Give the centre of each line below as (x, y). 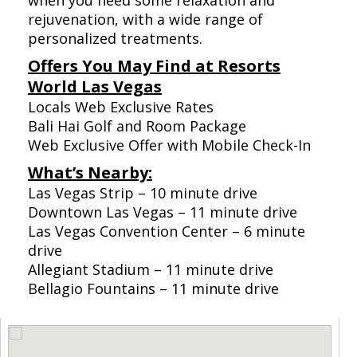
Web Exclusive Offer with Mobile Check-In (169, 145)
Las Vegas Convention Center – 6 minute (167, 231)
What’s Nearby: (90, 173)
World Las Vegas (95, 87)
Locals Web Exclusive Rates (121, 107)
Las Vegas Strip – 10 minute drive (143, 193)
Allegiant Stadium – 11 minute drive (151, 270)
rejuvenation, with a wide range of (145, 20)
